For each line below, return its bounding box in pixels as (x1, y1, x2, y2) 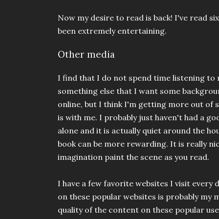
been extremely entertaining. (58, 26, 167, 36)
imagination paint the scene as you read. (58, 152, 211, 162)
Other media (58, 48, 115, 60)
